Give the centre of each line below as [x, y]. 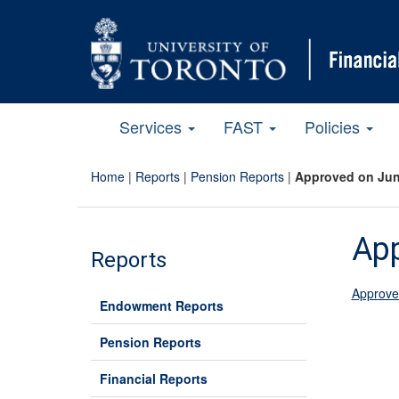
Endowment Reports [162, 305]
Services [153, 126]
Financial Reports [154, 378]
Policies [334, 126]
